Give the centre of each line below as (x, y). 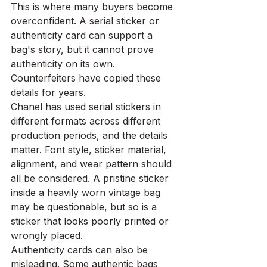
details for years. (48, 93)
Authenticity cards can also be (81, 250)
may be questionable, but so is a (85, 207)
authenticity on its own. (64, 64)
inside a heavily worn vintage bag (87, 193)
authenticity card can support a (83, 35)
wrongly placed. (47, 236)
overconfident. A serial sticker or (86, 21)
